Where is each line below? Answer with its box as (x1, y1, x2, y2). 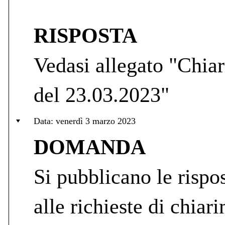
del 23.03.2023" (34, 83, 169, 106)
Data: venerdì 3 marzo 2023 (34, 116, 136, 126)
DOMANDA (34, 135, 146, 159)
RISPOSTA (34, 24, 137, 47)
